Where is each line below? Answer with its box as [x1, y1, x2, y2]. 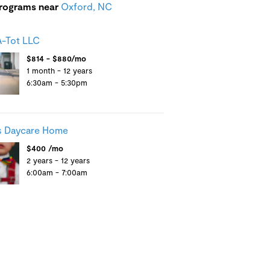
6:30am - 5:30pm [26, 78, 87, 87]
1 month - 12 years [26, 66, 92, 75]
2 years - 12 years [26, 155, 90, 165]
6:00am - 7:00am [26, 168, 87, 177]
